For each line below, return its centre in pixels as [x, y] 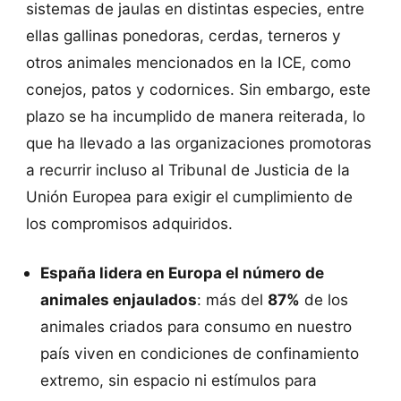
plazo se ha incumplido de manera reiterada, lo [195, 115]
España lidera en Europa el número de [183, 273]
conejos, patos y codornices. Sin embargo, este [198, 89]
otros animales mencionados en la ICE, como [188, 62]
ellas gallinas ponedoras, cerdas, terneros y [183, 35]
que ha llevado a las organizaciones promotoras [198, 142]
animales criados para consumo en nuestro [196, 327]
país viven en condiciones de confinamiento [200, 354]
